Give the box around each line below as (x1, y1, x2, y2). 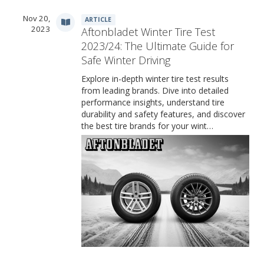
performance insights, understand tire (81, 97, 225, 108)
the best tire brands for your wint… (81, 120, 213, 132)
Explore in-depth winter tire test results (81, 73, 229, 85)
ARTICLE (85, 15, 112, 24)
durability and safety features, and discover (81, 108, 245, 120)
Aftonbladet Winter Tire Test (81, 25, 215, 39)
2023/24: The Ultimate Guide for (81, 39, 234, 54)
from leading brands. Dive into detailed (81, 85, 229, 97)
